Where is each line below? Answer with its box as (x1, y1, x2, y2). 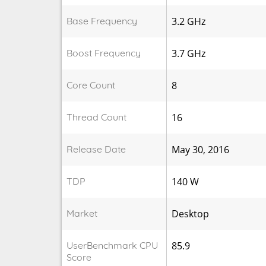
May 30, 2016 (171, 142, 229, 156)
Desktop (171, 207, 209, 220)
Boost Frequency (66, 46, 141, 59)
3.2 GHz (171, 14, 205, 28)
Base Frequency (66, 14, 137, 27)
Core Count (66, 78, 115, 91)
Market (66, 207, 97, 219)
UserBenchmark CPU (66, 239, 158, 251)
